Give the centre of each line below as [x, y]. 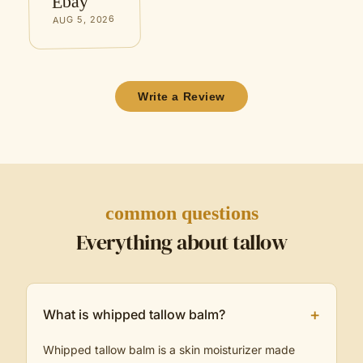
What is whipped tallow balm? [134, 314]
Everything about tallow [181, 242]
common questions [181, 213]
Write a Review [181, 96]
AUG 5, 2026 [84, 19]
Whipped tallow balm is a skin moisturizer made [169, 350]
